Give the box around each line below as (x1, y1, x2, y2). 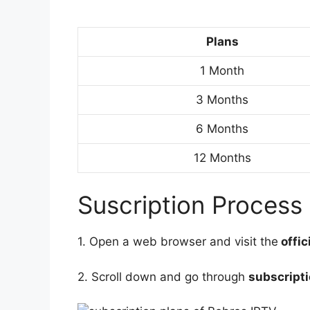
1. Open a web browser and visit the (77, 235, 278, 249)
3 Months (196, 92, 248, 107)
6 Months (196, 121, 248, 136)
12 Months (193, 150, 251, 165)
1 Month (200, 63, 244, 77)
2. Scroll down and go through (77, 269, 248, 284)
